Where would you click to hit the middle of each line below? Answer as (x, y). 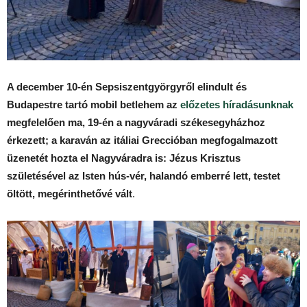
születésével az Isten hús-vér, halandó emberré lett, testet (144, 176)
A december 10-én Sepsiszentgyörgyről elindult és (127, 87)
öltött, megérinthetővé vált (70, 194)
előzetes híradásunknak (237, 105)
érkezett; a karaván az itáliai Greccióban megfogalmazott (142, 140)
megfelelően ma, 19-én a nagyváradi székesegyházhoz (136, 122)
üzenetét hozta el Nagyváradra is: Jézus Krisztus (124, 158)
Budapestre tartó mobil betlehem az (94, 105)
